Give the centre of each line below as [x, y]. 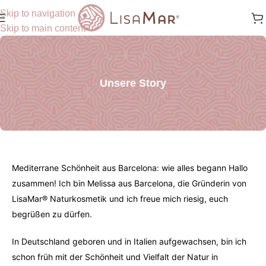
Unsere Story [133, 83]
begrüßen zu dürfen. [52, 214]
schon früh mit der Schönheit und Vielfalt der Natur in [115, 257]
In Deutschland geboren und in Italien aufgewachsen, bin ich [129, 241]
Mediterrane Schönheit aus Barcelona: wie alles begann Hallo [130, 168]
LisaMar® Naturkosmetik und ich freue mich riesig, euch [120, 199]
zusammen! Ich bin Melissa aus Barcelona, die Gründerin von [129, 183]
